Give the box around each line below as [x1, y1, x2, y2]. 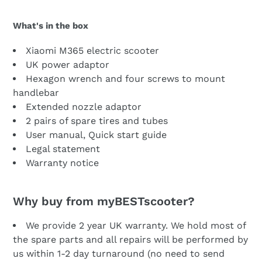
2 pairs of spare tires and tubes [26, 115, 168, 126]
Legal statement [26, 143, 100, 154]
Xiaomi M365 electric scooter [26, 44, 159, 56]
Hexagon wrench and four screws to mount [26, 73, 225, 84]
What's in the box [13, 20, 88, 32]
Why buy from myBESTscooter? [13, 194, 195, 209]
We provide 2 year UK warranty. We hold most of [26, 219, 246, 231]
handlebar [13, 87, 59, 98]
